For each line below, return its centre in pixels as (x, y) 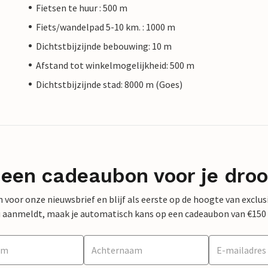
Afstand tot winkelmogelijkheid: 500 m (115, 65)
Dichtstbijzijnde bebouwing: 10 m (104, 46)
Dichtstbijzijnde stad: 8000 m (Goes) (109, 84)
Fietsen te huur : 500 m (82, 7)
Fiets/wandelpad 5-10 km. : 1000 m (106, 27)
